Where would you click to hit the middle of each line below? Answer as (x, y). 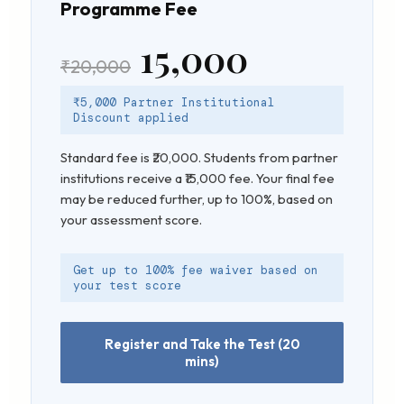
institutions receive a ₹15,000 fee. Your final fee (197, 178)
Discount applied (131, 118)
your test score (127, 285)
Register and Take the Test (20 (202, 344)
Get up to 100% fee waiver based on (196, 270)
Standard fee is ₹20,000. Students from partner (199, 157)
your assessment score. (131, 220)
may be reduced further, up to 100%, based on (197, 199)
